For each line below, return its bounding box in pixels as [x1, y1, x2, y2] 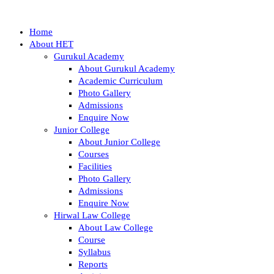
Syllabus [78, 246, 111, 257]
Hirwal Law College [54, 210, 130, 220]
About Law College [78, 222, 153, 232]
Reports [78, 259, 108, 269]
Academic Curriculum [78, 75, 163, 86]
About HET [29, 39, 73, 49]
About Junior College [78, 136, 160, 147]
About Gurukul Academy [78, 63, 175, 73]
